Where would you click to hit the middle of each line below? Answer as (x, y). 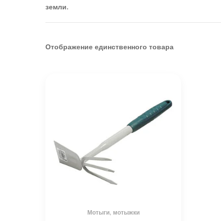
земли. (57, 7)
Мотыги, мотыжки (113, 212)
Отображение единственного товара (110, 47)
